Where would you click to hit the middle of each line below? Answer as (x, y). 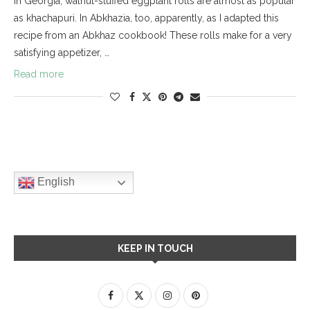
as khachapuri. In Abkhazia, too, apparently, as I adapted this (146, 18)
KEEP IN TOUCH (155, 248)
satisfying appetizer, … (62, 52)
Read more (39, 74)
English (55, 181)
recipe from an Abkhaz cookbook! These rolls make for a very (153, 35)
